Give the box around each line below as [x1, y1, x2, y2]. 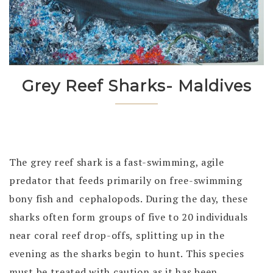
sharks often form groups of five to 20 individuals [9, 210, 249, 224]
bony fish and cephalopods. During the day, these [9, 191, 248, 205]
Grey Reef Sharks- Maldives [21, 76, 252, 96]
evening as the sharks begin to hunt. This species [9, 246, 244, 260]
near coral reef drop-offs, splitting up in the [9, 228, 225, 242]
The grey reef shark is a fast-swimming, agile [9, 155, 227, 169]
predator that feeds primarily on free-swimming [9, 173, 245, 187]
